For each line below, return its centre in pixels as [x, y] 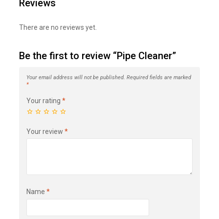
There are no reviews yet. [58, 28]
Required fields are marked [159, 78]
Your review [45, 131]
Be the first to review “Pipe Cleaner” [98, 56]
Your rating [44, 101]
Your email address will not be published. [76, 78]
